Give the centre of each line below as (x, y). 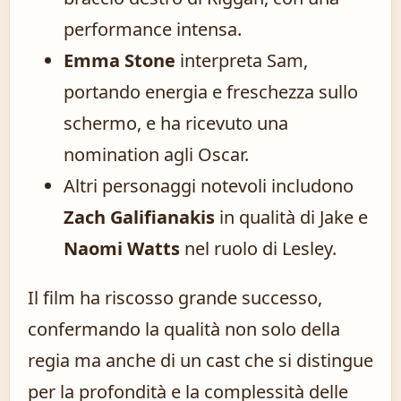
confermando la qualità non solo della (184, 329)
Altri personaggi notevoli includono (209, 186)
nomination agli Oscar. (156, 155)
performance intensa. (153, 30)
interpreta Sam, (242, 61)
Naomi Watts (122, 249)
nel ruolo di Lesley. (258, 249)
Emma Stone (119, 61)
